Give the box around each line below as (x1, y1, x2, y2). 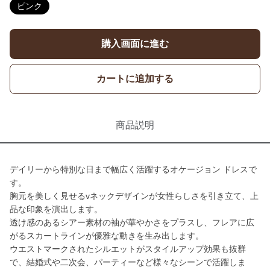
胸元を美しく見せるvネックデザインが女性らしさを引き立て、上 (10, 191, 259, 201)
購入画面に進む (101, 39, 169, 49)
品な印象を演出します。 (10, 204, 102, 214)
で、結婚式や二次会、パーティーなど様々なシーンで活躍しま (10, 257, 246, 267)
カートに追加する (96, 74, 174, 84)
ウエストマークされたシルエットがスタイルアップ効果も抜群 (10, 244, 246, 254)
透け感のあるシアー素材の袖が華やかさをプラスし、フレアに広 (10, 218, 254, 227)
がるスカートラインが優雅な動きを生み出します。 (10, 231, 204, 240)
